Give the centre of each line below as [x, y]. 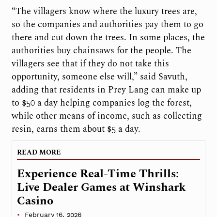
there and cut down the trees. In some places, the [108, 37]
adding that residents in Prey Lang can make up [106, 90]
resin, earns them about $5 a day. [76, 129]
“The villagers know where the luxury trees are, [104, 11]
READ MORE [39, 152]
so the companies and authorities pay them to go [107, 24]
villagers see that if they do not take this [90, 63]
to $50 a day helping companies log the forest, [101, 103]
